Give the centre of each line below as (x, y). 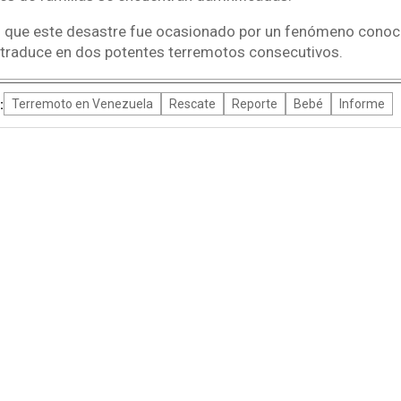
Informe (362, 103)
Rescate (192, 103)
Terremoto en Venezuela (82, 103)
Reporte (254, 103)
